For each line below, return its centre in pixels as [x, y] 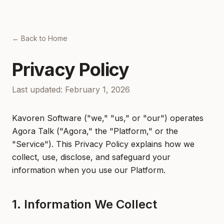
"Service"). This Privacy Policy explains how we [103, 144]
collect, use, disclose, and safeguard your [91, 157]
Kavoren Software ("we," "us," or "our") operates [108, 118]
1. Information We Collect [84, 204]
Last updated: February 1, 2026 [71, 89]
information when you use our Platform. [89, 170]
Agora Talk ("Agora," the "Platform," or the [95, 131]
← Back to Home [40, 38]
